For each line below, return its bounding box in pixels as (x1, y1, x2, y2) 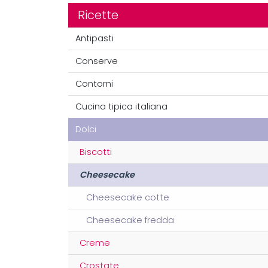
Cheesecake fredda (86, 215, 174, 226)
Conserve (75, 56, 118, 67)
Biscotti (80, 147, 112, 158)
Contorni (75, 78, 113, 90)
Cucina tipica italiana (75, 101, 167, 112)
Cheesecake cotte (86, 192, 169, 203)
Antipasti (75, 33, 114, 44)
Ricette (78, 8, 118, 23)
